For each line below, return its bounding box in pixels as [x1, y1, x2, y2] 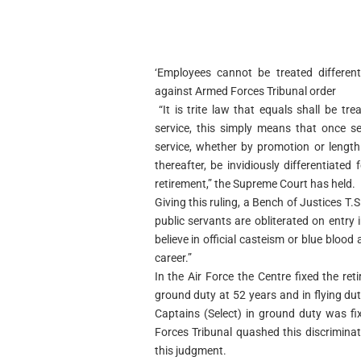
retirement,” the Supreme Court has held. [154, 177, 355, 190]
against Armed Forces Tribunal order [154, 85, 336, 98]
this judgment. [154, 344, 226, 357]
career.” [154, 251, 192, 264]
